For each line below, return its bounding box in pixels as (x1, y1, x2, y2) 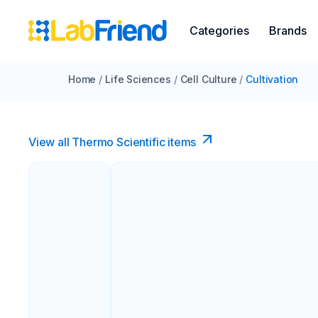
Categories (190, 23, 249, 38)
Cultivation (246, 73, 299, 85)
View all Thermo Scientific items (28, 135, 197, 149)
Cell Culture (180, 73, 237, 85)
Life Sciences (105, 73, 171, 85)
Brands (269, 23, 307, 38)
